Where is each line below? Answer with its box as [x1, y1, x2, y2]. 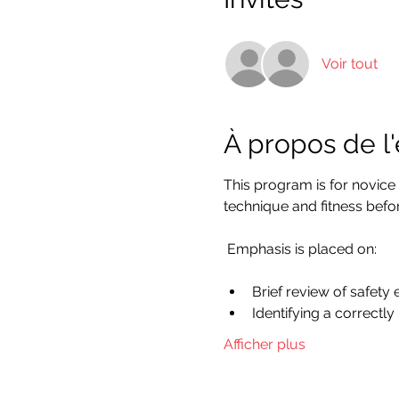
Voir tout [321, 55, 378, 72]
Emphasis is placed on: [223, 240, 377, 257]
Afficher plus [223, 336, 305, 353]
